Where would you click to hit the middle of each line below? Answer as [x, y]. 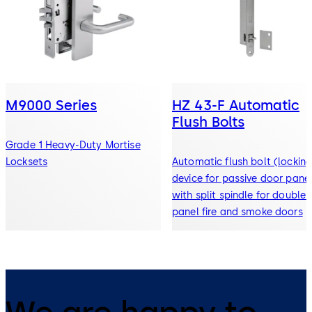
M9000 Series [51, 105]
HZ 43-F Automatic [236, 105]
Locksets [27, 162]
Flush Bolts [208, 122]
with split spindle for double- [241, 195]
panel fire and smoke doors [237, 212]
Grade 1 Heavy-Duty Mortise [73, 145]
